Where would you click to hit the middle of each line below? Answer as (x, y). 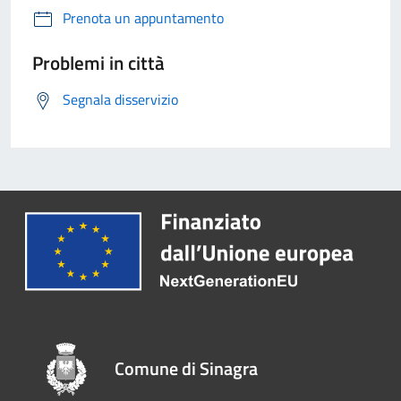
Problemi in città (98, 62)
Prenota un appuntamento (143, 17)
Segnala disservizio (120, 99)
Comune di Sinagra (187, 369)
